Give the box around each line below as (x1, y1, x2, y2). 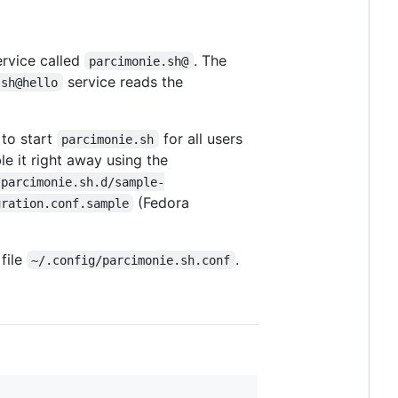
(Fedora (133, 193, 195, 211)
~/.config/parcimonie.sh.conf (31, 252, 231, 267)
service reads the (62, 72, 187, 91)
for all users (158, 129, 247, 147)
